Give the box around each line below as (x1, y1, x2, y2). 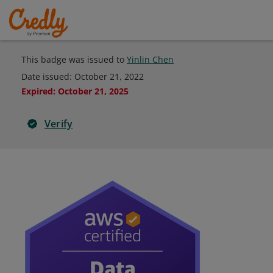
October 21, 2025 (58, 85, 129, 97)
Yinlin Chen (127, 54, 174, 65)
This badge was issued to (21, 54, 127, 65)
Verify (44, 117, 73, 130)
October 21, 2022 (74, 71, 144, 82)
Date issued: (21, 71, 74, 82)
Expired (21, 85, 53, 97)
